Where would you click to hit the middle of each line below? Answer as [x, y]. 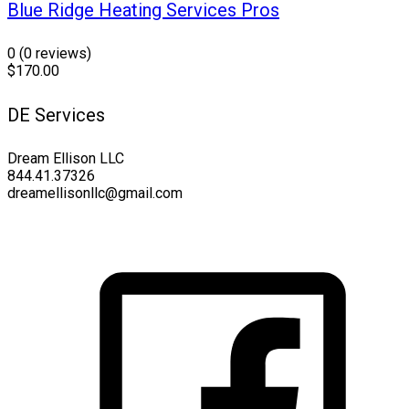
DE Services [56, 115]
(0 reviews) [55, 54]
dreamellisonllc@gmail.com [95, 194]
